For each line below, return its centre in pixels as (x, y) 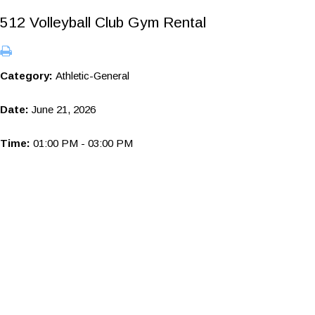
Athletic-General (92, 76)
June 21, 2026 (64, 109)
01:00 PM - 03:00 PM (83, 143)
